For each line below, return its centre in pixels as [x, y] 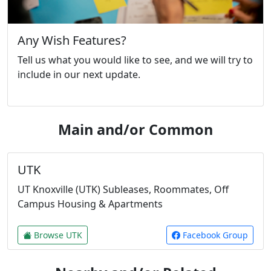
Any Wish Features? [72, 40]
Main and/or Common [135, 129]
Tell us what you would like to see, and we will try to [135, 60]
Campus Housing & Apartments [90, 204]
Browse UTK [58, 235]
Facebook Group [214, 235]
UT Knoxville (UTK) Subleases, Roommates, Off [123, 189]
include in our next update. [79, 74]
